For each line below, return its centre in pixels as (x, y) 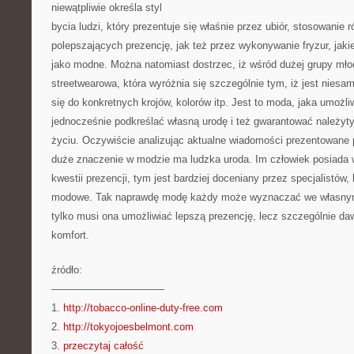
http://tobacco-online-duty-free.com (143, 308)
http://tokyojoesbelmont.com (128, 327)
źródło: (67, 270)
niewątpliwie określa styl (107, 8)
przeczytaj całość (104, 346)
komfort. (70, 235)
